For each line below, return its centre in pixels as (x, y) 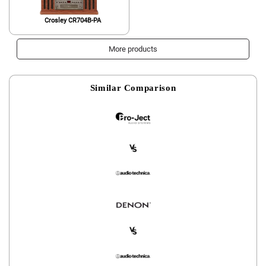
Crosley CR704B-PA (73, 20)
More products (133, 49)
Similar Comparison (133, 88)
